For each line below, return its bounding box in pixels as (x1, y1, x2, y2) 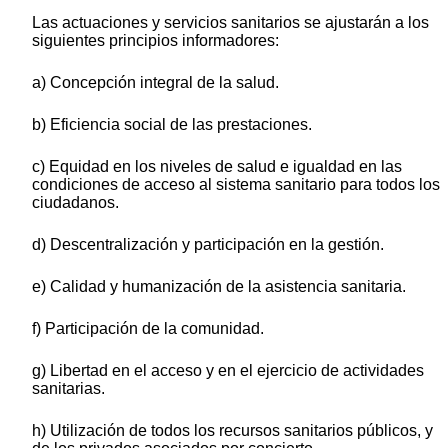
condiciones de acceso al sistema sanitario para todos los (32, 176, 440, 194)
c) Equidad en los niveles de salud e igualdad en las (32, 158, 402, 176)
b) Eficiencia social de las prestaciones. (32, 116, 312, 134)
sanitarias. (32, 380, 105, 398)
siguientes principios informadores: (32, 32, 279, 50)
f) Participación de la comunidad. (32, 320, 264, 338)
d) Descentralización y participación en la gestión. (32, 236, 384, 254)
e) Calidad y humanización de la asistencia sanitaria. (32, 278, 406, 296)
